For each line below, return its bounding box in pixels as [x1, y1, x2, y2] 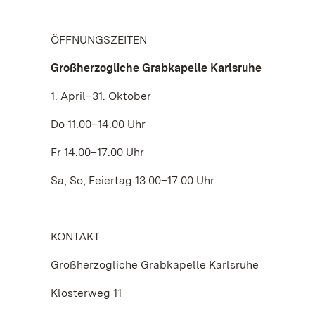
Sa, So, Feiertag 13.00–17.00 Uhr [51, 174, 214, 187]
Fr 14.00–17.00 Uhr [51, 146, 144, 159]
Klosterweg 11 [51, 286, 122, 300]
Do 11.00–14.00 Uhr [51, 117, 146, 131]
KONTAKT [51, 230, 100, 243]
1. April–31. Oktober [51, 89, 151, 103]
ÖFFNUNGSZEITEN [51, 33, 147, 46]
